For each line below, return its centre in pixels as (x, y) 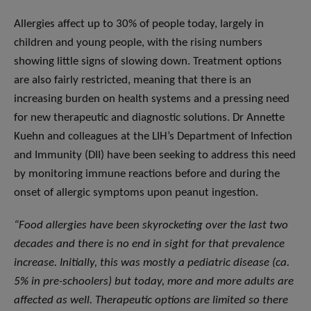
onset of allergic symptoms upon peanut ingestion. (136, 193)
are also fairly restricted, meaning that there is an (133, 81)
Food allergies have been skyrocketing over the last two (153, 226)
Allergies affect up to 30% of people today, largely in (139, 24)
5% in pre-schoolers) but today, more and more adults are (154, 282)
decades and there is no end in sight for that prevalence (149, 244)
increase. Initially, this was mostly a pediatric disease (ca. (152, 263)
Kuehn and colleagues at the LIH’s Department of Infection (153, 137)
